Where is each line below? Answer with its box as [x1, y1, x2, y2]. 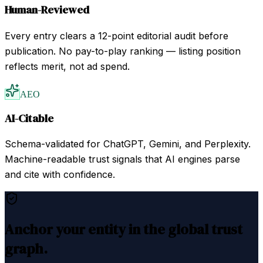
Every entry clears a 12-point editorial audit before [5, 29, 228, 42]
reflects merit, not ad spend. [5, 60, 130, 72]
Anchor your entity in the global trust [5, 220, 242, 240]
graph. [5, 239, 48, 259]
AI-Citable [5, 110, 53, 126]
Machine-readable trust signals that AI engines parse [5, 153, 240, 166]
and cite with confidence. [5, 168, 115, 181]
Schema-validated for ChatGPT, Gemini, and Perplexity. [5, 138, 251, 150]
